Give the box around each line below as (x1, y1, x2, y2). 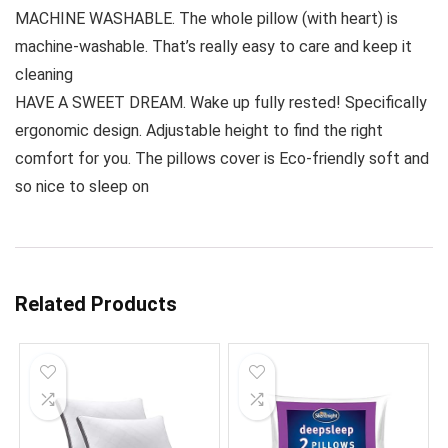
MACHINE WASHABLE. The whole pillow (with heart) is (15, 8, 398, 28)
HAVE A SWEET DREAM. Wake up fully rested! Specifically (15, 92, 427, 112)
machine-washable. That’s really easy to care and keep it (15, 36, 412, 56)
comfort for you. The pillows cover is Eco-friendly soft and (15, 148, 429, 168)
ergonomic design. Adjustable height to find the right (15, 120, 383, 140)
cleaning (15, 64, 73, 84)
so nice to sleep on (15, 176, 149, 196)
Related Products (15, 291, 177, 316)
